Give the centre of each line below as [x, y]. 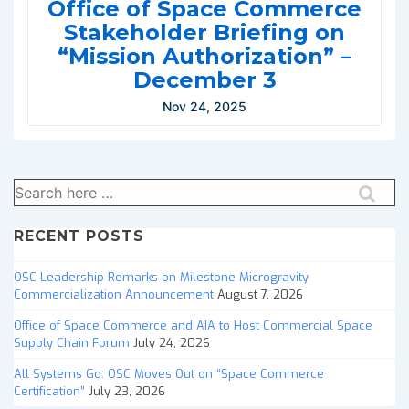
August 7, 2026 [260, 294]
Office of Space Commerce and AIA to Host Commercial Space [193, 325]
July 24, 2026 [172, 342]
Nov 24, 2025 [204, 106]
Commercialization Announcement [114, 294]
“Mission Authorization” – [204, 56]
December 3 [204, 80]
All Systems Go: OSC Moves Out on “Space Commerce [169, 373]
